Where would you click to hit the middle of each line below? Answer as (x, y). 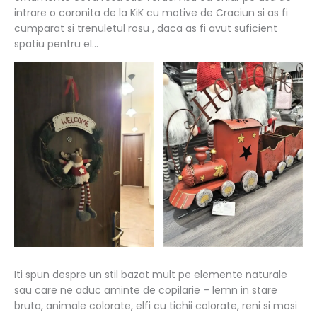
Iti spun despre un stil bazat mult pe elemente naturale (151, 275)
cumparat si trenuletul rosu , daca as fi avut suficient (146, 28)
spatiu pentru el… (56, 44)
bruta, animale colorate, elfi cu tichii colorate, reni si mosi (156, 306)
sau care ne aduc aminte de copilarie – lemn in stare (146, 290)
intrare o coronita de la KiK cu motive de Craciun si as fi (151, 12)
